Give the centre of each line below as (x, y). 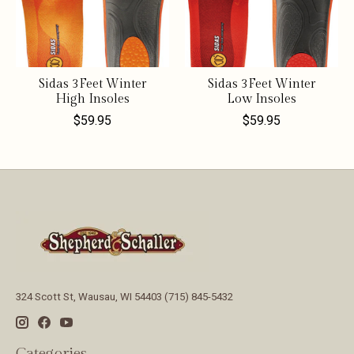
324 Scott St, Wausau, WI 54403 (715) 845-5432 (124, 297)
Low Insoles (261, 100)
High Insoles (92, 100)
